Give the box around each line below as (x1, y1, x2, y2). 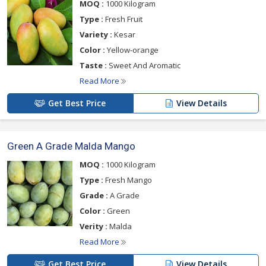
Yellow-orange (105, 45, 159, 55)
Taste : (80, 60, 107, 71)
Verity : (80, 221, 107, 232)
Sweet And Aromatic (107, 60, 180, 71)
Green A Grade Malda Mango (7, 140, 135, 152)
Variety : (80, 29, 112, 40)
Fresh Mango (103, 175, 152, 185)
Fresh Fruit (103, 14, 142, 24)
